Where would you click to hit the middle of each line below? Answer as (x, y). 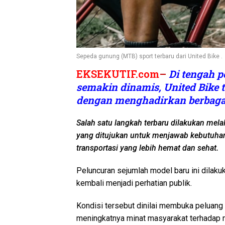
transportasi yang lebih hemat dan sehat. (147, 148)
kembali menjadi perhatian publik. (134, 183)
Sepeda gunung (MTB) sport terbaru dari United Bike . (149, 56)
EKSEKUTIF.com (118, 74)
